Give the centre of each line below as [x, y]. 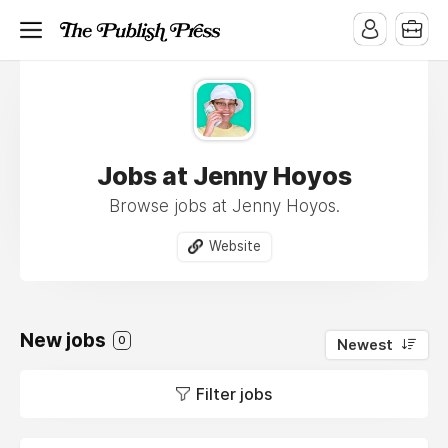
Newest [365, 344]
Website [234, 246]
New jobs [65, 340]
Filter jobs [234, 393]
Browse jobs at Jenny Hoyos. [224, 206]
